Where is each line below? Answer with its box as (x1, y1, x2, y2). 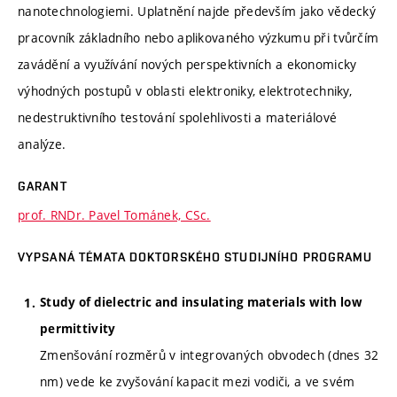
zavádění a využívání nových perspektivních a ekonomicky (18, 56, 357, 74)
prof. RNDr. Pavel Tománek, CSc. (18, 206, 211, 224)
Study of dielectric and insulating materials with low (40, 293, 362, 310)
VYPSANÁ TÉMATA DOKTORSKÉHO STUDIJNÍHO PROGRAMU (18, 250, 373, 265)
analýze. (18, 136, 66, 153)
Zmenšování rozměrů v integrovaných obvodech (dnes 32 (40, 346, 379, 363)
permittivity (40, 320, 116, 337)
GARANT (18, 179, 67, 194)
